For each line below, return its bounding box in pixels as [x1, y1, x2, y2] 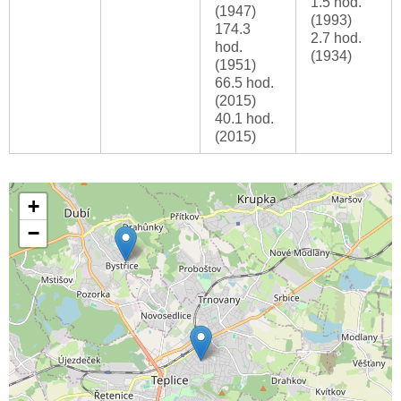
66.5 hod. [215, 75, 274, 91]
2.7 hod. [311, 30, 362, 47]
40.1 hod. [215, 111, 274, 127]
